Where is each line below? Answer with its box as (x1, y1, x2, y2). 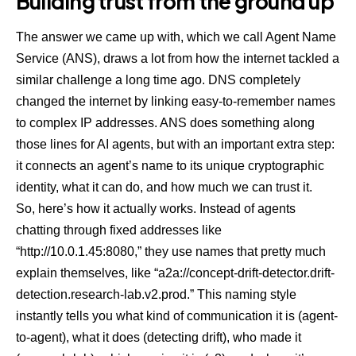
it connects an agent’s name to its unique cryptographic (16, 159, 324, 173)
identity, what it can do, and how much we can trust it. (16, 180, 312, 195)
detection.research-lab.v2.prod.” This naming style (16, 288, 296, 302)
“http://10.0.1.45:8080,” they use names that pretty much (16, 245, 326, 259)
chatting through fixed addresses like (16, 223, 222, 238)
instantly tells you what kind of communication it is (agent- (16, 309, 338, 323)
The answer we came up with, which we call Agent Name (16, 30, 336, 44)
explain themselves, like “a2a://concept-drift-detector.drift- (16, 266, 335, 281)
